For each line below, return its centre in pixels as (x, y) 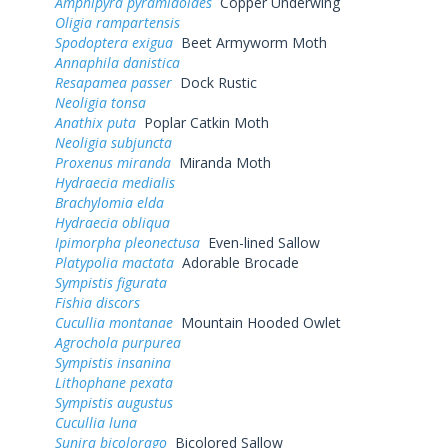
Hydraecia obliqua (112, 222)
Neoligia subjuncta (113, 142)
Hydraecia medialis (115, 182)
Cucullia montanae (114, 322)
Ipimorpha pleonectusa (127, 242)
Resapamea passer (113, 82)
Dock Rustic (214, 82)
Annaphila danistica (117, 62)
